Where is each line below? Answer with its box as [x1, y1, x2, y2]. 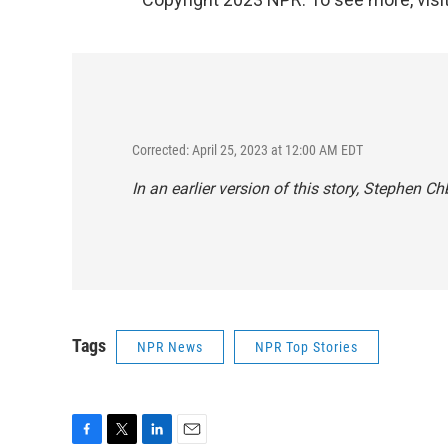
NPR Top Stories [255, 338, 358, 355]
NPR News [137, 338, 203, 355]
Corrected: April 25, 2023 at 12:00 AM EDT [132, 141, 363, 158]
